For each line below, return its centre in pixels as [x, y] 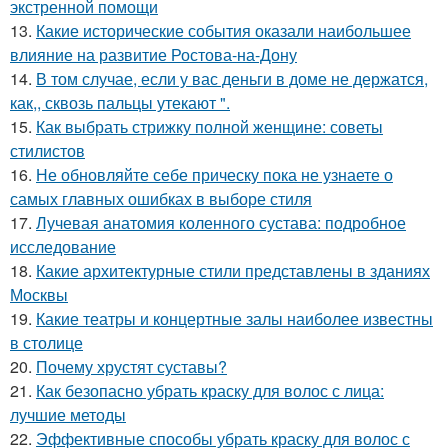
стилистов [47, 151]
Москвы [39, 295]
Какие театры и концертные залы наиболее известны [234, 319]
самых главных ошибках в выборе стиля [161, 199]
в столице [46, 343]
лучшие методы [68, 415]
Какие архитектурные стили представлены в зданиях [233, 271]
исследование [63, 247]
